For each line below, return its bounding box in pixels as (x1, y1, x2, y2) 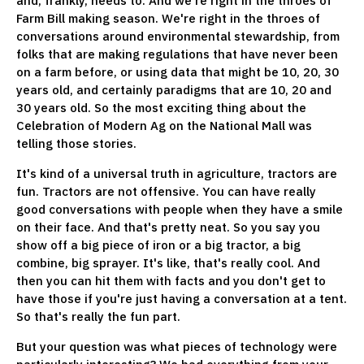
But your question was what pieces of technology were (16, 338, 337, 354)
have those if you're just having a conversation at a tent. (16, 290, 347, 306)
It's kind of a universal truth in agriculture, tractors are (16, 165, 337, 181)
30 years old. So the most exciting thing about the (16, 99, 306, 115)
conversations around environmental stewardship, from (16, 28, 340, 44)
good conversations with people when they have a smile (16, 201, 343, 217)
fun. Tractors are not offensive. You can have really (16, 183, 316, 199)
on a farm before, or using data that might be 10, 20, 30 (16, 63, 339, 80)
